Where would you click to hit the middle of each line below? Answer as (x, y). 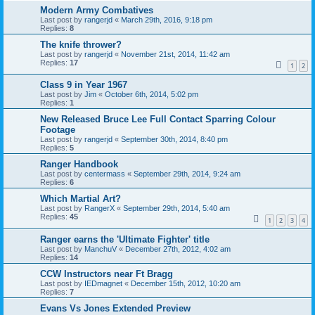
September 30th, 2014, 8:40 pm (174, 140)
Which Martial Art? (81, 199)
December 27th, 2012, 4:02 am (178, 249)
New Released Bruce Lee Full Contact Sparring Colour (158, 120)
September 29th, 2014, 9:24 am (187, 174)
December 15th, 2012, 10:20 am (186, 283)
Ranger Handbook (79, 165)
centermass (105, 174)
